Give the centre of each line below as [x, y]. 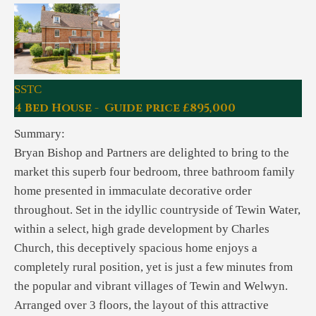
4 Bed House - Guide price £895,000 [125, 108]
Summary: [39, 133]
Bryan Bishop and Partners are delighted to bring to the [152, 152]
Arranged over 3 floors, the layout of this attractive [141, 305]
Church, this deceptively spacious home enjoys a [136, 248]
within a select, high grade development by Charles [142, 229]
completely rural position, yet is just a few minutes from [153, 267]
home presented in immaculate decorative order [133, 190]
